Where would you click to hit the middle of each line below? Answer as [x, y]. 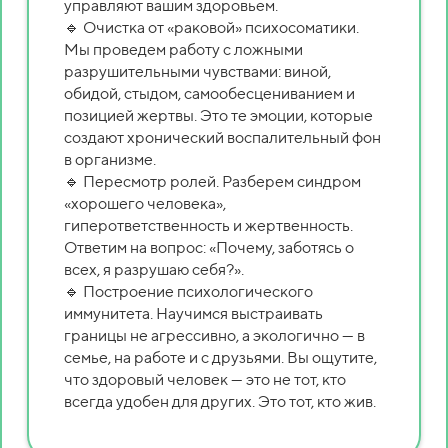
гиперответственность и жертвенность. [208, 225]
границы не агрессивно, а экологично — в [214, 335]
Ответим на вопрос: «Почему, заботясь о [209, 247]
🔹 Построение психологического [188, 291]
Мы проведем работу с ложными [183, 49]
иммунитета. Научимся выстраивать [193, 313]
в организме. [110, 159]
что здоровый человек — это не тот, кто [205, 379]
